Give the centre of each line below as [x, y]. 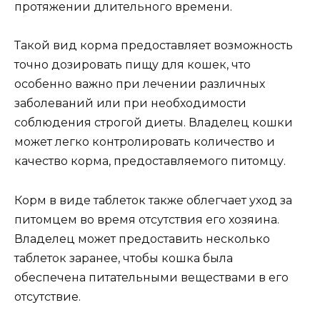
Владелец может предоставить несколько [142, 239]
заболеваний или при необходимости [130, 104]
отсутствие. [47, 296]
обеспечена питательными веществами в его [151, 277]
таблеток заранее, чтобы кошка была [124, 258]
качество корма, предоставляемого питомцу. [150, 161]
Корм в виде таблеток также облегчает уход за [153, 200]
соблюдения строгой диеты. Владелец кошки [154, 123]
